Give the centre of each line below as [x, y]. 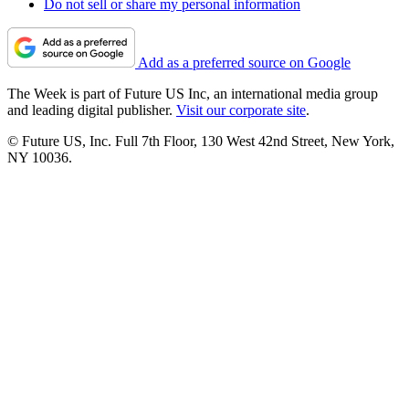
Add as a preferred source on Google [244, 63]
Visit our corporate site [241, 110]
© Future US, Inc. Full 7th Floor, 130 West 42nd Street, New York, [201, 142]
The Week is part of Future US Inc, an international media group [193, 94]
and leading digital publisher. [92, 110]
